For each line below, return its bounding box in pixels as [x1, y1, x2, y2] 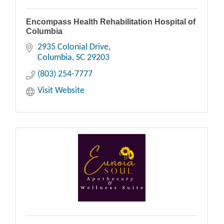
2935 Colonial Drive [37, 42, 108, 52]
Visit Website [37, 86, 84, 95]
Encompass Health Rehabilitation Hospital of [26, 17, 196, 26]
